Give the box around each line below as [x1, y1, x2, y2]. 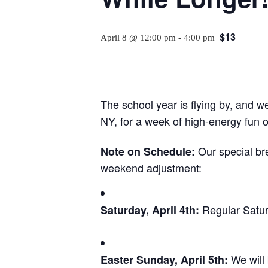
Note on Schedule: [100, 143, 195, 159]
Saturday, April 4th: [100, 202, 199, 218]
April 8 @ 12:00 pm [100, 32, 176, 42]
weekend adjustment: [100, 159, 202, 175]
